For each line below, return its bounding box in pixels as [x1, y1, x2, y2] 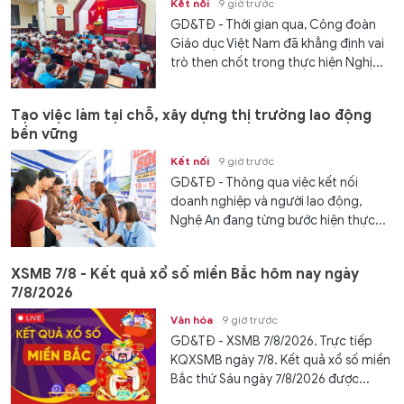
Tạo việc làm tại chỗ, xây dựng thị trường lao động [11, 106, 372, 125]
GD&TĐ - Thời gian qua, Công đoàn [170, 16, 377, 32]
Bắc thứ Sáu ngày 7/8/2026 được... [170, 371, 371, 387]
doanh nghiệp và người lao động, [170, 194, 363, 210]
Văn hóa [170, 312, 214, 326]
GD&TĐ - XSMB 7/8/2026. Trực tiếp [170, 333, 373, 349]
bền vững [11, 125, 78, 144]
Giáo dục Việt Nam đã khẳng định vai [170, 35, 385, 51]
